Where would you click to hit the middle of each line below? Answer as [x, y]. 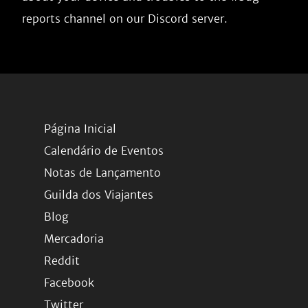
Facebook [69, 283]
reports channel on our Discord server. [125, 19]
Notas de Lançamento [102, 173]
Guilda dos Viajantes [99, 195]
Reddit [62, 261]
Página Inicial [80, 129]
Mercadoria [74, 239]
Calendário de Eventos [104, 151]
